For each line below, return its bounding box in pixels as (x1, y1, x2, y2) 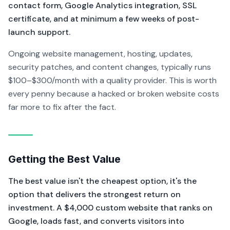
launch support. (8, 27, 70, 37)
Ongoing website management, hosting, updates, (8, 48, 193, 59)
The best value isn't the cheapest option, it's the (8, 176, 197, 186)
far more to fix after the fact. (8, 102, 116, 112)
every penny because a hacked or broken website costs (8, 88, 219, 99)
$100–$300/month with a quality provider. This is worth (8, 75, 217, 86)
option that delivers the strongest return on (8, 189, 181, 200)
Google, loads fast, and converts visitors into (8, 216, 184, 226)
